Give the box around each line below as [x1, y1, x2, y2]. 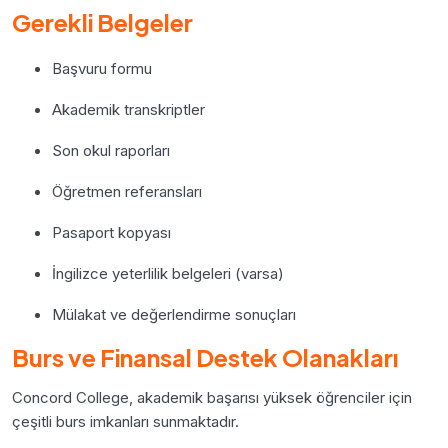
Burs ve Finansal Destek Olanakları [12, 341, 398, 372]
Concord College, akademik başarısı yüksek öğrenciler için [12, 387, 412, 407]
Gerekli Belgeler [12, 6, 193, 37]
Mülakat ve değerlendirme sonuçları [52, 304, 296, 324]
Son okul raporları [52, 140, 170, 160]
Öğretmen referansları [52, 181, 202, 201]
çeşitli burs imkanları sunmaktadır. [12, 411, 239, 431]
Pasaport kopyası [52, 222, 171, 242]
